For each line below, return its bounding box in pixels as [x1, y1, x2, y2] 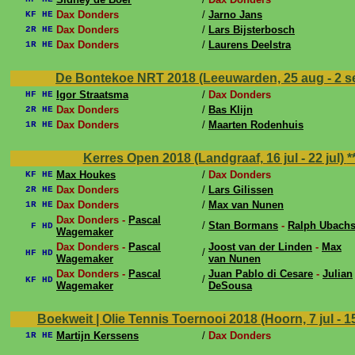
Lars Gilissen [208, 184, 273, 196]
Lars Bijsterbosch [208, 24, 295, 36]
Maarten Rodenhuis [208, 119, 303, 131]
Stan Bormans [208, 219, 278, 231]
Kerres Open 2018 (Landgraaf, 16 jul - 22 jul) [82, 151, 347, 165]
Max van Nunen [208, 199, 284, 211]
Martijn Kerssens [56, 330, 139, 342]
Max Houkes [56, 169, 116, 181]
